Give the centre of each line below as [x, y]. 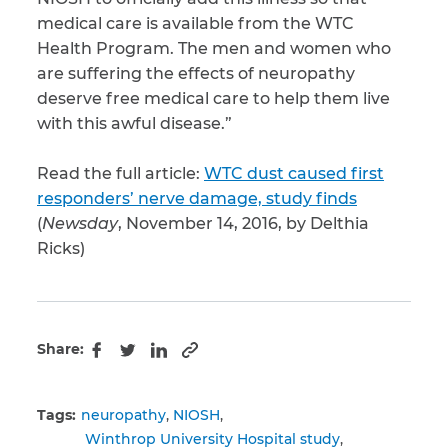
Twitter [151, 362]
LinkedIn [190, 362]
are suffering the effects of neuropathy [196, 73]
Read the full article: [120, 173]
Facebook [132, 362]
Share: [60, 349]
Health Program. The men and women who [214, 48]
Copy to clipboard [261, 358]
